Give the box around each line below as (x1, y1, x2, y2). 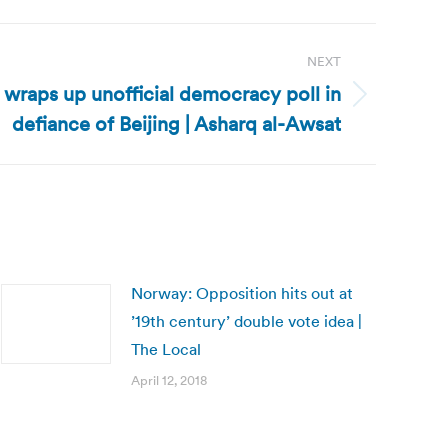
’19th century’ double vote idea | (131, 311, 362, 331)
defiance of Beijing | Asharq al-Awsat (12, 111, 341, 137)
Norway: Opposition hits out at (131, 283, 353, 303)
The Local (131, 339, 201, 359)
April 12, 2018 (131, 372, 207, 389)
